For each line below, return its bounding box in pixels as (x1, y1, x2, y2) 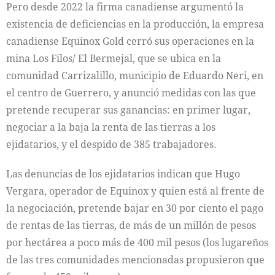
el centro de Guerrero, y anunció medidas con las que (6, 85, 256, 99)
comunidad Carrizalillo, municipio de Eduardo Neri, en (6, 68, 263, 82)
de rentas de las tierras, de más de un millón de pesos (6, 218, 256, 232)
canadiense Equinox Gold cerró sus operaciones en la (6, 34, 254, 48)
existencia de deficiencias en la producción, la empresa (6, 17, 264, 31)
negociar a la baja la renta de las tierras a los (6, 120, 215, 134)
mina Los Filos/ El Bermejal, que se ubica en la (6, 51, 221, 65)
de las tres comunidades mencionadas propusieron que (6, 252, 265, 266)
